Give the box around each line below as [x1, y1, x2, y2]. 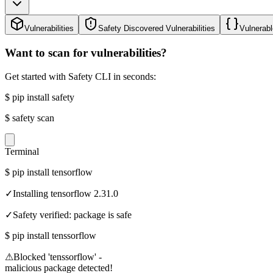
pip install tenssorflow [12, 230, 96, 241]
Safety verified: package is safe [13, 209, 132, 220]
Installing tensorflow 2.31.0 [13, 188, 118, 199]
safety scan [12, 112, 54, 123]
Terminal [5, 146, 39, 157]
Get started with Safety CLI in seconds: [5, 71, 156, 82]
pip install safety [12, 91, 74, 102]
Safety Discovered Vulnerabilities [98, 24, 215, 34]
